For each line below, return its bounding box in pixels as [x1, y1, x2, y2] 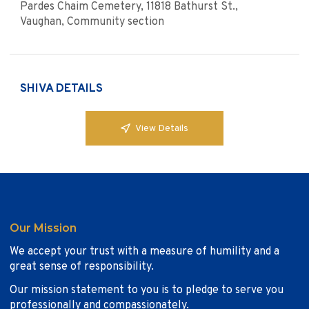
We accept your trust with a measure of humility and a [10, 245, 279, 259]
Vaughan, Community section [20, 15, 164, 30]
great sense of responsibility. [10, 260, 154, 275]
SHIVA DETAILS [20, 81, 103, 97]
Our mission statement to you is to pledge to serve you [10, 283, 283, 298]
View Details [135, 122, 188, 134]
